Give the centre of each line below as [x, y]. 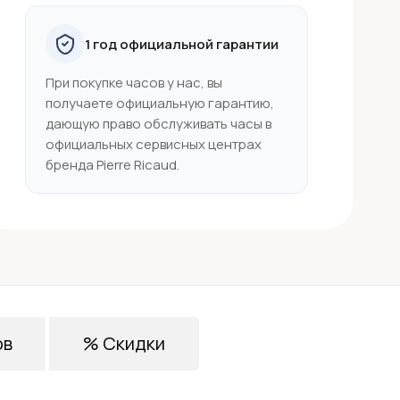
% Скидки [125, 343]
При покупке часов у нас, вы [134, 83]
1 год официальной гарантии [182, 44]
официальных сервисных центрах [154, 144]
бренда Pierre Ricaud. [113, 165]
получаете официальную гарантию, [160, 103]
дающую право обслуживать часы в [159, 124]
